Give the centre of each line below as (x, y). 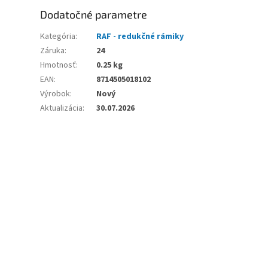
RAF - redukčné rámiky (140, 37)
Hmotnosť (58, 66)
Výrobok (55, 94)
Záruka (53, 51)
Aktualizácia (62, 109)
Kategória (58, 37)
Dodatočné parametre (94, 15)
